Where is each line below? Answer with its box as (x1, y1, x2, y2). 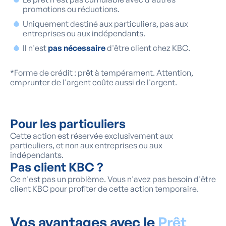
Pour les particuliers (10, 116, 126, 132)
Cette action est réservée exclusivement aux (10, 131, 173, 141)
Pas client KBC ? (10, 159, 103, 175)
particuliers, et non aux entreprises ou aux (10, 140, 162, 151)
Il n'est (23, 43, 48, 53)
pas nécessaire (48, 43, 107, 53)
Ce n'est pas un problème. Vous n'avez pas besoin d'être (10, 174, 216, 185)
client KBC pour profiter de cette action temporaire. (10, 184, 199, 194)
